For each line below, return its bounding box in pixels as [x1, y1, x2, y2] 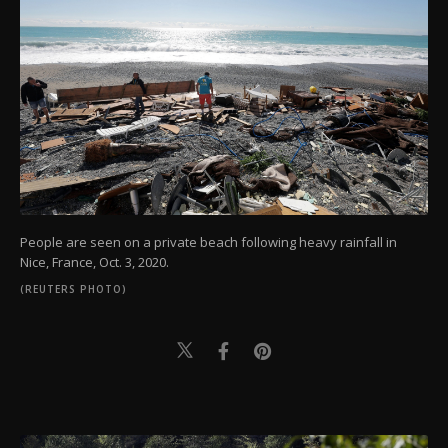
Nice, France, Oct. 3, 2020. [20, 253, 169, 272]
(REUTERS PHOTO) [20, 282, 127, 297]
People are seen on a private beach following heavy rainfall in [20, 233, 397, 252]
